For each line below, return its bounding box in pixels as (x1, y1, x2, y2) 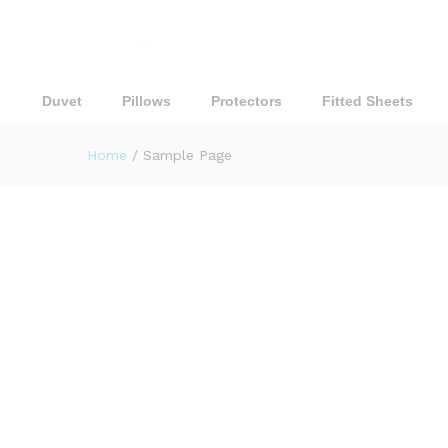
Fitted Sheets (322, 93, 413, 109)
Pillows (122, 93, 171, 109)
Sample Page (143, 147, 232, 163)
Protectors (211, 93, 282, 109)
